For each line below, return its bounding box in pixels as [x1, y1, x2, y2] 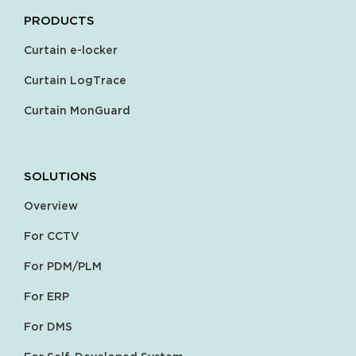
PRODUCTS [24, 16, 95, 28]
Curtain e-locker [24, 45, 118, 56]
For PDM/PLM [24, 261, 102, 273]
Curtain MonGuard [24, 106, 130, 117]
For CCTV [24, 231, 79, 242]
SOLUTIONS [24, 172, 97, 184]
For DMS [24, 322, 72, 333]
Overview [24, 201, 78, 212]
